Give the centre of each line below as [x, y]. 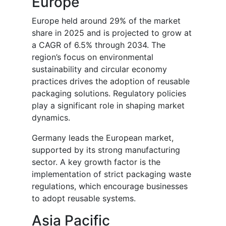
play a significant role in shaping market [108, 106]
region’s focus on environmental [93, 57]
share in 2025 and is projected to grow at [112, 33]
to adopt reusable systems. [84, 199]
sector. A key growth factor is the [96, 162]
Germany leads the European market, [103, 138]
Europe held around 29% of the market [106, 21]
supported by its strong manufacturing [106, 150]
